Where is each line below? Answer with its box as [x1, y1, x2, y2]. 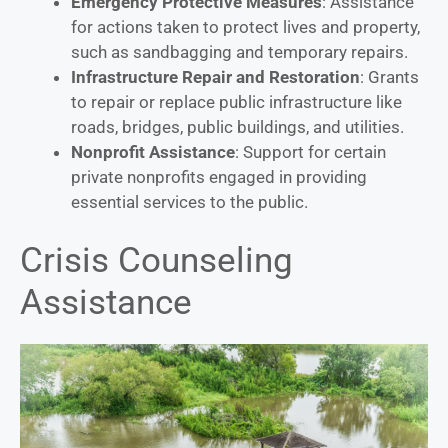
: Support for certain [235, 141, 386, 162]
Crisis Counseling [20, 240, 293, 282]
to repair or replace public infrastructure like [71, 91, 402, 112]
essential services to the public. [71, 191, 308, 212]
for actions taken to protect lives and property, [71, 16, 420, 37]
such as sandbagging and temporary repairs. [71, 41, 408, 62]
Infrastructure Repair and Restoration [71, 66, 360, 87]
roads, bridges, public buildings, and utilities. [71, 116, 404, 137]
